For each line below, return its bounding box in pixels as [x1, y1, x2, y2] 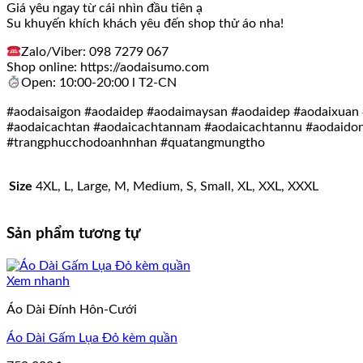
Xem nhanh [6, 275, 70, 288]
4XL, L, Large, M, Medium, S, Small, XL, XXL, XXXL [36, 179, 318, 193]
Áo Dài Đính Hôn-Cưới [6, 303, 137, 316]
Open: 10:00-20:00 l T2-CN [21, 76, 177, 90]
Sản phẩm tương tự [6, 226, 140, 242]
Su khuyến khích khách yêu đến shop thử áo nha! [6, 16, 284, 30]
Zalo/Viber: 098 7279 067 [21, 45, 169, 59]
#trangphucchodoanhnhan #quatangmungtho [6, 135, 265, 149]
